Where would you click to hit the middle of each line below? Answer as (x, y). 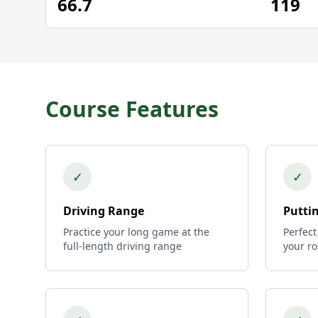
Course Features (132, 109)
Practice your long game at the (136, 232)
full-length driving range (122, 246)
